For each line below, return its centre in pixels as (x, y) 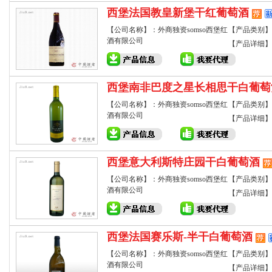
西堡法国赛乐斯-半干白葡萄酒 (180, 237)
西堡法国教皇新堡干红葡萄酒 (178, 13)
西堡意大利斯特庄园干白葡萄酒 (183, 162)
